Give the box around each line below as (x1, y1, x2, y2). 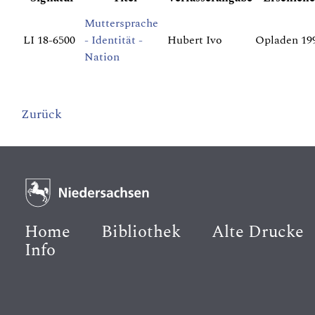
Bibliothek (101, 219, 181, 245)
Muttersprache (84, 15, 158, 32)
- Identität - (84, 32, 143, 49)
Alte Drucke (212, 219, 304, 245)
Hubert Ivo (167, 32, 222, 49)
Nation (84, 49, 120, 66)
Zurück (21, 105, 62, 124)
